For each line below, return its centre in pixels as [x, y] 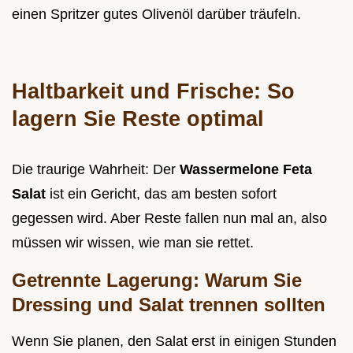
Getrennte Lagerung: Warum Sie [157, 281]
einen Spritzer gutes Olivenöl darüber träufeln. [156, 15]
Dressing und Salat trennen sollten [169, 305]
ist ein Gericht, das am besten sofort [163, 194]
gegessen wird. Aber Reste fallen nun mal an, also [169, 219]
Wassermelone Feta [246, 170]
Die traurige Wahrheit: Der [96, 170]
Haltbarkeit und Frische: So [153, 91]
